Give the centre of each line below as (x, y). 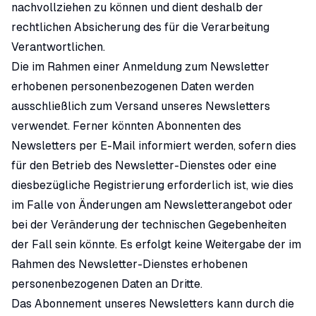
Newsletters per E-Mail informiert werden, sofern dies (154, 146)
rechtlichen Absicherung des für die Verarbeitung (140, 27)
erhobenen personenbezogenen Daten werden (133, 86)
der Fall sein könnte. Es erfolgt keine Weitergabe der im (156, 244)
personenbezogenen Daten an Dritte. (107, 284)
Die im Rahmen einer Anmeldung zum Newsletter (140, 67)
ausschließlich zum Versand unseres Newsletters (141, 106)
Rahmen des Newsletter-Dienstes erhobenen (129, 264)
